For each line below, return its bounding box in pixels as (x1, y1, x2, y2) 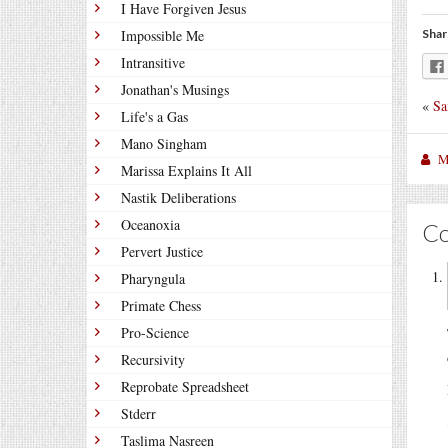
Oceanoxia (121, 215, 180, 234)
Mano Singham (121, 134, 207, 153)
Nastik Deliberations (121, 188, 236, 207)
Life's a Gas (121, 107, 188, 126)
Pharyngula (121, 269, 185, 288)
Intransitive (121, 53, 185, 72)
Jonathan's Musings (121, 80, 229, 99)
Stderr (121, 404, 156, 423)
